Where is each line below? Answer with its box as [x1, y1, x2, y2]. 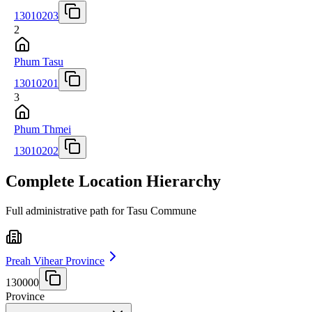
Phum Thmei [14, 123, 71, 135]
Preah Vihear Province [6, 255, 104, 267]
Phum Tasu [14, 55, 63, 68]
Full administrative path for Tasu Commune [6, 205, 196, 217]
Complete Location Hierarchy [6, 172, 221, 191]
